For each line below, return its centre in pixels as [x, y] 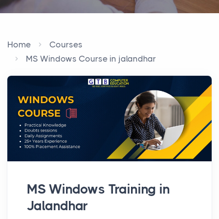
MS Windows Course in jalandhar [91, 59]
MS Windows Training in [99, 189]
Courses [66, 44]
